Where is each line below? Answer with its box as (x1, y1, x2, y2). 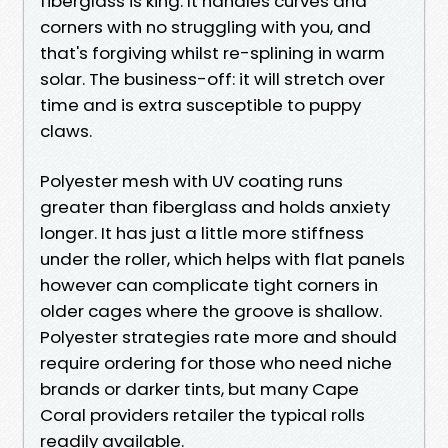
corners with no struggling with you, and (40, 14, 371, 39)
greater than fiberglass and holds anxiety (40, 194, 390, 219)
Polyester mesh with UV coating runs (40, 168, 343, 193)
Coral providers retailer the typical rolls (40, 402, 365, 427)
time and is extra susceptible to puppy (40, 92, 361, 117)
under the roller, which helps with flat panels (40, 246, 405, 271)
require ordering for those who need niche (40, 350, 392, 375)
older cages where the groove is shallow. (40, 298, 382, 323)
